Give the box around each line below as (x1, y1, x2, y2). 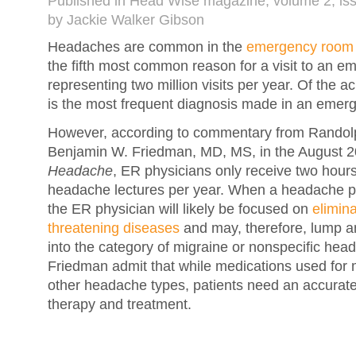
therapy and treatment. (48, 296, 192, 312)
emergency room (246, 39, 354, 55)
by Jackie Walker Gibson (48, 12, 204, 28)
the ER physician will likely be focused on (48, 201, 312, 217)
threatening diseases (48, 220, 180, 236)
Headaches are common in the (48, 39, 246, 55)
